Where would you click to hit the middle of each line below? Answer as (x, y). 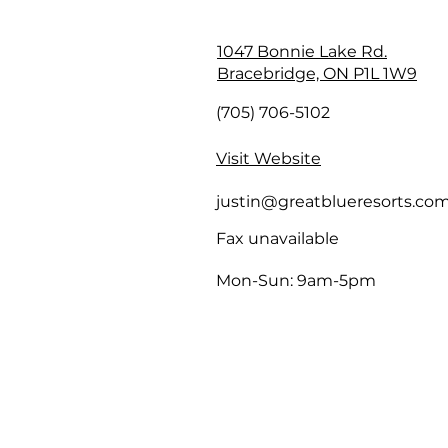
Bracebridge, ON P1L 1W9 (317, 73)
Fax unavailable (277, 238)
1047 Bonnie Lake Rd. (302, 51)
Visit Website (268, 158)
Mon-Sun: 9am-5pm (296, 280)
